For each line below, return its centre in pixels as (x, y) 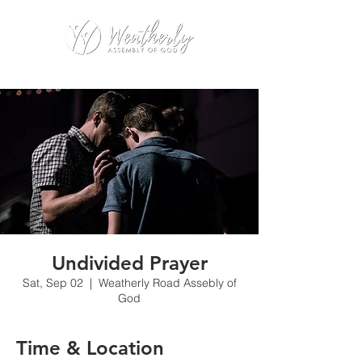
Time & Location (90, 348)
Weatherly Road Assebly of (167, 283)
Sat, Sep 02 (53, 283)
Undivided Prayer (129, 263)
